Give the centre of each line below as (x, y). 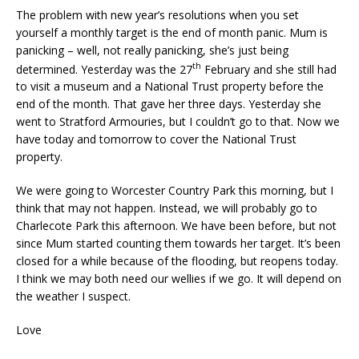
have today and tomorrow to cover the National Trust (156, 139)
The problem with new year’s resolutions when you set (157, 14)
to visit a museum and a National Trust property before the (170, 87)
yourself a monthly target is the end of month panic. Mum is (172, 32)
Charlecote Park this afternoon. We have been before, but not (176, 226)
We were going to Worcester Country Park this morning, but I (175, 191)
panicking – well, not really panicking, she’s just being (152, 50)
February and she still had (269, 69)
